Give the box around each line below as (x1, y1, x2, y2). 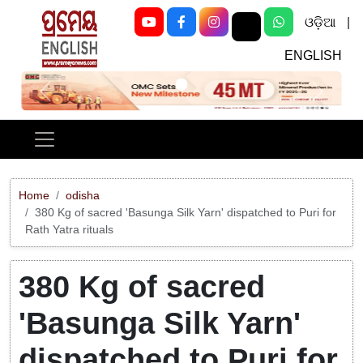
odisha (66, 189, 100, 203)
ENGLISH (284, 49, 342, 62)
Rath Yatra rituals (25, 223, 113, 237)
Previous (44, 92, 93, 105)
